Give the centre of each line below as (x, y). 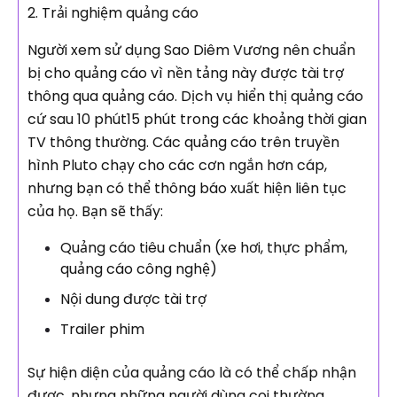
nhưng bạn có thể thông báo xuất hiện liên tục (187, 189)
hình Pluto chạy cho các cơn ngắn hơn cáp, (177, 166)
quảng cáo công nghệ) (139, 269)
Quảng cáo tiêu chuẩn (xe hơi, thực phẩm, (204, 248)
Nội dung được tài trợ (133, 300)
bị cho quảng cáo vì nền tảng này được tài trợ (186, 74)
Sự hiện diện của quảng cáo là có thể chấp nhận (192, 373)
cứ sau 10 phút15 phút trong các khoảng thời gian (197, 120)
